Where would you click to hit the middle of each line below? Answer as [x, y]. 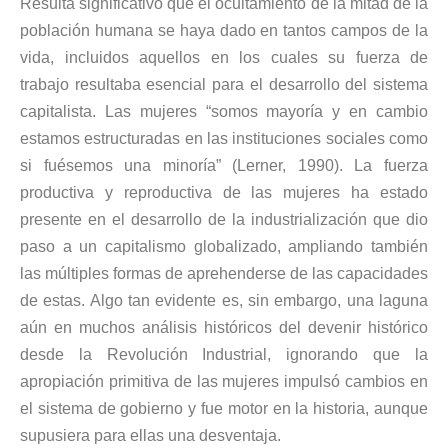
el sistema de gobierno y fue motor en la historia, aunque [224, 409]
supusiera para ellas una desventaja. [150, 436]
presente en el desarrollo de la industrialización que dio [224, 220]
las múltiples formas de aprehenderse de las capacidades [224, 274]
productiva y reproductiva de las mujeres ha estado [224, 193]
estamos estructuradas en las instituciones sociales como [224, 139]
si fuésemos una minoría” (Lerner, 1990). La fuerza [224, 166]
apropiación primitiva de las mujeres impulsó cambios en [224, 382]
